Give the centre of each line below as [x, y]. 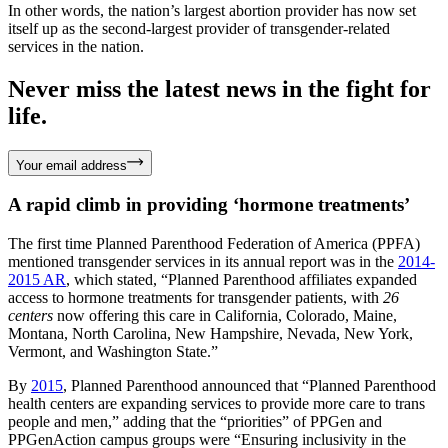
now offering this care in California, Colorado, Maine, [225, 315]
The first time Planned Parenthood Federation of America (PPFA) [214, 243]
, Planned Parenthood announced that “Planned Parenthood [249, 385]
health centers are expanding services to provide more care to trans [216, 403]
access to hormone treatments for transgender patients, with [195, 297]
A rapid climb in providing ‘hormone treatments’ [211, 205]
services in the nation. [76, 46]
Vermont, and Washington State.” [113, 351]
